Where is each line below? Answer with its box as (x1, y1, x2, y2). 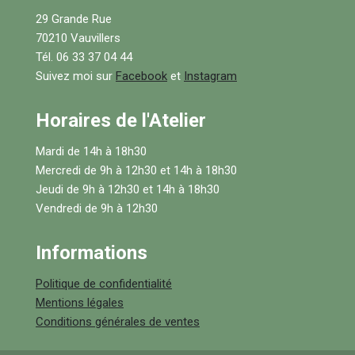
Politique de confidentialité (36, 277, 172, 292)
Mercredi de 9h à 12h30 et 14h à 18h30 (36, 163, 237, 178)
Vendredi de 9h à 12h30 (36, 201, 158, 216)
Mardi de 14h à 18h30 (36, 144, 147, 159)
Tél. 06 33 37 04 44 (36, 50, 132, 65)
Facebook (116, 69, 167, 84)
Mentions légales (36, 296, 124, 311)
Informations (36, 242, 147, 265)
